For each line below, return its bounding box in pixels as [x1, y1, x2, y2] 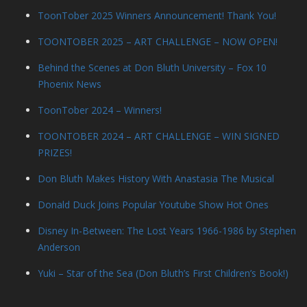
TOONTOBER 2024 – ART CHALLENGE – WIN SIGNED [38, 130, 280, 143]
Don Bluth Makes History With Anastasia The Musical [38, 172, 274, 186]
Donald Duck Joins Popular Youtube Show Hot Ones [38, 198, 269, 212]
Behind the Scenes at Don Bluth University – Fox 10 [38, 61, 267, 75]
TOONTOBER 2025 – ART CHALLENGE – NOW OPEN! [38, 35, 278, 49]
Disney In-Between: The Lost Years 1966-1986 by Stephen [38, 224, 296, 238]
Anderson [38, 241, 80, 254]
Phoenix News [38, 77, 101, 91]
